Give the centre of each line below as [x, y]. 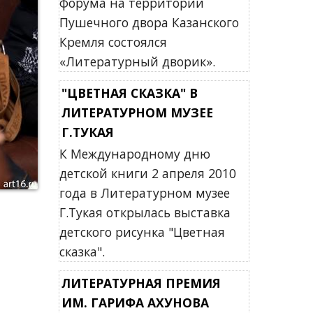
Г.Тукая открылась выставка [145, 212]
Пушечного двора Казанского [149, 22]
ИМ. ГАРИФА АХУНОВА [135, 303]
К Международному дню [134, 154]
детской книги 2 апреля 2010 [147, 173]
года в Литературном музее [144, 193]
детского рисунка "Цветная [142, 232]
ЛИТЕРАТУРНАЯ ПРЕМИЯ [141, 283]
